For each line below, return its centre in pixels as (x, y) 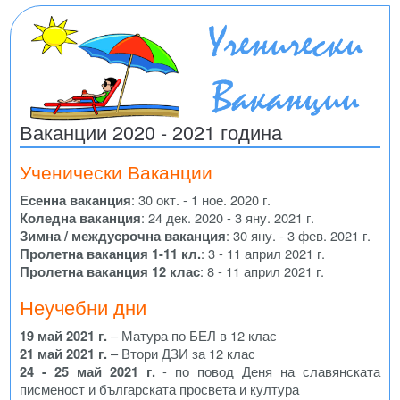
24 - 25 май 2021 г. (87, 372)
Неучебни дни (83, 307)
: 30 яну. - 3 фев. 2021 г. (298, 235)
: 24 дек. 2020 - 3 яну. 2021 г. (228, 217)
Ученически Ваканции (116, 171)
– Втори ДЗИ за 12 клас (181, 354)
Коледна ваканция (80, 217)
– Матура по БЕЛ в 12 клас (192, 336)
